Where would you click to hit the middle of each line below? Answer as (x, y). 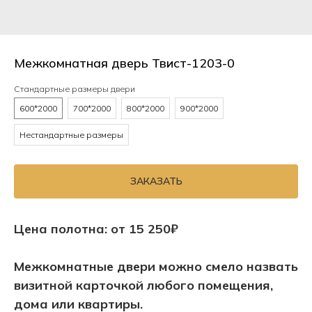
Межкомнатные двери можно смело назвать (156, 267)
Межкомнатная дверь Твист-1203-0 (124, 63)
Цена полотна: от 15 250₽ (96, 229)
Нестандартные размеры (71, 135)
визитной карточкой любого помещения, (143, 286)
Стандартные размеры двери (75, 89)
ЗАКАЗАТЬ (156, 181)
